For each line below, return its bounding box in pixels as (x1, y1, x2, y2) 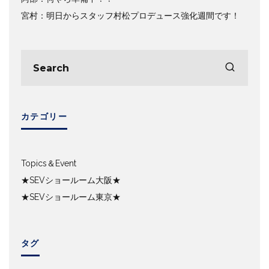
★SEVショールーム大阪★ (21, 175, 121, 186)
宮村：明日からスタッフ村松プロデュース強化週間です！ (21, 11, 240, 21)
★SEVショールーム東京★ (21, 192, 121, 202)
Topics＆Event (21, 159, 76, 169)
